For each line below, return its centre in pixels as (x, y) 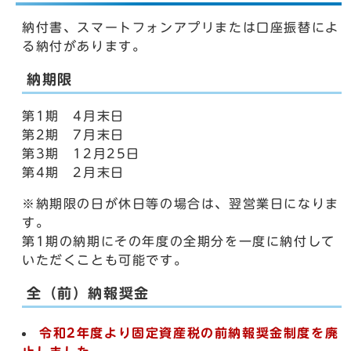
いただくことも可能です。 (105, 260)
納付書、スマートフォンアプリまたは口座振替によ (181, 27)
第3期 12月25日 (81, 154)
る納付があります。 (84, 46)
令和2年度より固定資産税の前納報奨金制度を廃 (189, 333)
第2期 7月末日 (73, 135)
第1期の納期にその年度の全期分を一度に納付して (179, 241)
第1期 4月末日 (73, 116)
